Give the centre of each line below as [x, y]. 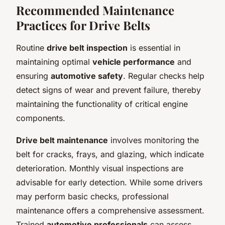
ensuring [33, 76]
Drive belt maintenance [62, 140]
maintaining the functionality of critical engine [102, 104]
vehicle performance [134, 62]
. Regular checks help [164, 76]
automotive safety [87, 76]
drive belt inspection [87, 47]
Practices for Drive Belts [83, 25]
